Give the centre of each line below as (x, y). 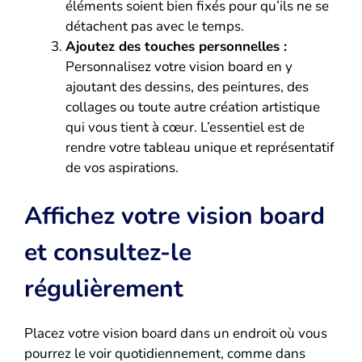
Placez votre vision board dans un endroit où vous (176, 334)
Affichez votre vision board (175, 217)
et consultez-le (108, 253)
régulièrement (104, 289)
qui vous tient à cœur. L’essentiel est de (185, 127)
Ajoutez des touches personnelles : (176, 46)
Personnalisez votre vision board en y (179, 66)
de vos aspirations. (122, 167)
